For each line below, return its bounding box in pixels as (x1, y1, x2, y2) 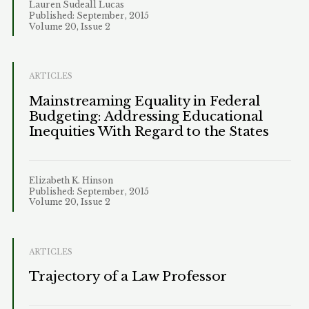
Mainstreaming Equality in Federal (28, 92, 260, 109)
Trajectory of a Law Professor (28, 268, 228, 285)
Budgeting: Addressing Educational (28, 108, 263, 124)
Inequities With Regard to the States (28, 123, 269, 139)
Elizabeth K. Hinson (28, 175, 113, 186)
